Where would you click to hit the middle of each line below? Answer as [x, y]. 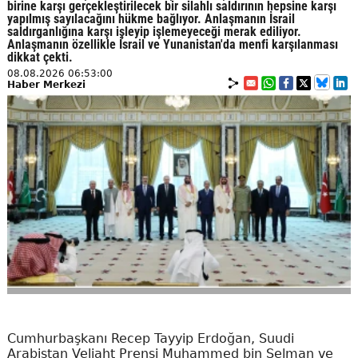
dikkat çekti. [41, 58]
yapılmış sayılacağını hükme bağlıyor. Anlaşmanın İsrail [151, 19]
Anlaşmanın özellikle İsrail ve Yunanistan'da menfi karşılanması [172, 45]
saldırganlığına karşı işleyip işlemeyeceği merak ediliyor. [154, 32]
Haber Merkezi [46, 85]
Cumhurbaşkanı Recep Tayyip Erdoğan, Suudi [150, 339]
